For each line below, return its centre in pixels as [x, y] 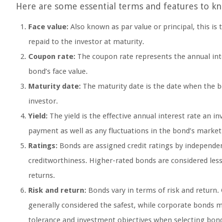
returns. [42, 175]
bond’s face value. [58, 71]
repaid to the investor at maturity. [86, 42]
